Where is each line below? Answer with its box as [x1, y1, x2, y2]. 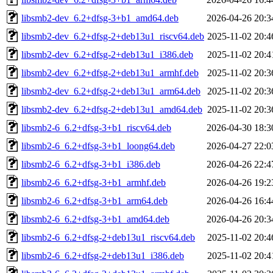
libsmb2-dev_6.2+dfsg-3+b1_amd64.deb [21, 12, 179, 23]
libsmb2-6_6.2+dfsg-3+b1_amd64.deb [21, 213, 169, 224]
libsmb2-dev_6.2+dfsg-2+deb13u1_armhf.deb [21, 67, 199, 78]
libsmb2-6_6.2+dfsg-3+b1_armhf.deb [21, 177, 166, 188]
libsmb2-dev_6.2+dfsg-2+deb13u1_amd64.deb [21, 104, 202, 115]
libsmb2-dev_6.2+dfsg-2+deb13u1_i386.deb [21, 49, 193, 60]
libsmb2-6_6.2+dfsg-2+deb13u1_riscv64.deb [21, 232, 195, 243]
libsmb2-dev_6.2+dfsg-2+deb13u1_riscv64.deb [21, 30, 204, 41]
